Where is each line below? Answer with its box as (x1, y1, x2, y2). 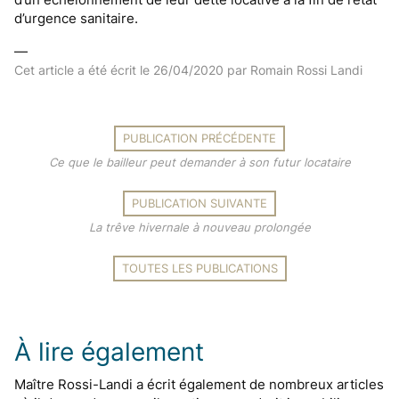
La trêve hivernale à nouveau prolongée (88, 220, 311, 234)
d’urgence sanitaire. (14, 10, 138, 27)
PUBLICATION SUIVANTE (132, 196, 267, 210)
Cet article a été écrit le (14, 62, 153, 77)
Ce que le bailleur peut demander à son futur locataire (48, 155, 351, 169)
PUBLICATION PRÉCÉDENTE (123, 131, 276, 145)
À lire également (14, 337, 204, 367)
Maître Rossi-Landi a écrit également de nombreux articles (14, 376, 384, 393)
